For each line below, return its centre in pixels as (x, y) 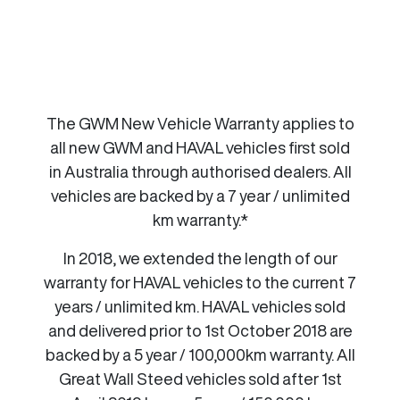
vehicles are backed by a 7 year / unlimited (200, 195)
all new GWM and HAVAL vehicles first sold (200, 147)
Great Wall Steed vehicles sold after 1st (200, 378)
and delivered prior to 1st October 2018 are (200, 330)
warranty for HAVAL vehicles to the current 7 (200, 282)
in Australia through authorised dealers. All (200, 171)
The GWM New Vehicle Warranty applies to (200, 123)
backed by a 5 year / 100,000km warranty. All (200, 354)
